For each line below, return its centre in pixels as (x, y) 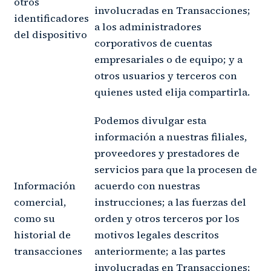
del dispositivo (51, 34)
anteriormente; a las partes (160, 251)
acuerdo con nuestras (147, 186)
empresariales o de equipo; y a (168, 59)
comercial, (40, 202)
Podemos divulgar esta (150, 120)
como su (34, 218)
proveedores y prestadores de (167, 153)
